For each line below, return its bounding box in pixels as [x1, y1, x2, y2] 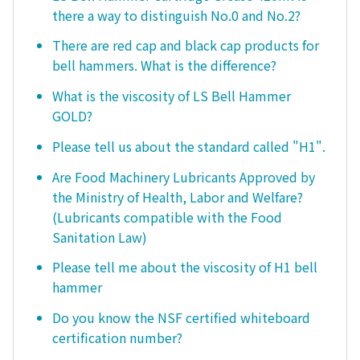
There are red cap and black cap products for [52, 35, 319, 55]
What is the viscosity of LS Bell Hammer [52, 86, 291, 106]
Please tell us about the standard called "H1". [52, 136, 325, 156]
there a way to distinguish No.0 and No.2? [52, 5, 301, 25]
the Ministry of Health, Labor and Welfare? [52, 186, 303, 207]
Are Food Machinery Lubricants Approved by [52, 166, 315, 186]
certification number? [52, 328, 182, 348]
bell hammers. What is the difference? [52, 55, 276, 76]
